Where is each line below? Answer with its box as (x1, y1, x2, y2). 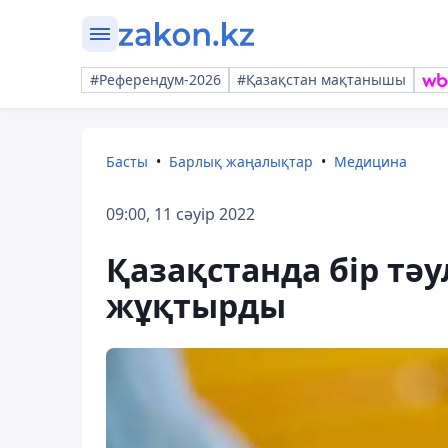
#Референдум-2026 (90, 70, 221, 89)
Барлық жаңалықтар (169, 152, 313, 171)
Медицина (334, 152, 407, 171)
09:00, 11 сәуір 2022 (106, 203, 255, 225)
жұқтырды (106, 284, 286, 327)
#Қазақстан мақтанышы (237, 70, 406, 89)
